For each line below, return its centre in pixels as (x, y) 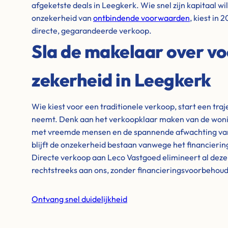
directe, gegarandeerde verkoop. (92, 31)
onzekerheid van (62, 18)
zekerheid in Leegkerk (121, 80)
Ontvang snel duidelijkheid (79, 199)
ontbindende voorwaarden (141, 18)
